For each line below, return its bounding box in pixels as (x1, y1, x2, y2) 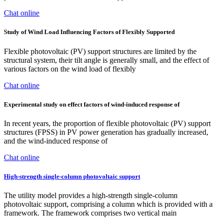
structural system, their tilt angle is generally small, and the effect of (4, 55, 209, 64)
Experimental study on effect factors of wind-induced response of (4, 100, 180, 108)
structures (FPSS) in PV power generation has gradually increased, (4, 127, 208, 136)
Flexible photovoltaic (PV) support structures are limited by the (4, 47, 197, 55)
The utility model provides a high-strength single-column (4, 191, 178, 200)
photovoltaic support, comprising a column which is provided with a (4, 200, 213, 209)
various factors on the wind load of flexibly (4, 64, 136, 73)
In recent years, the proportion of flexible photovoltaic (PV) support (4, 119, 211, 127)
